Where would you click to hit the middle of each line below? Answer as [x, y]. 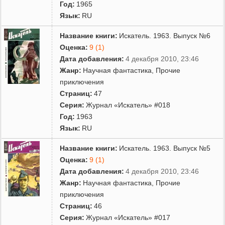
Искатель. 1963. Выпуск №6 [165, 35]
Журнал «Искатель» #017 [128, 217]
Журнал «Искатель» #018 [128, 105]
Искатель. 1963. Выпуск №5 [165, 148]
